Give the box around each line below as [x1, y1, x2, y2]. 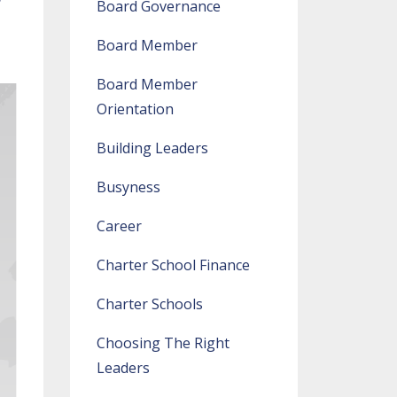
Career [96, 216, 142, 236]
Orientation [96, 99, 174, 119]
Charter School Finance [96, 255, 250, 275]
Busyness [96, 177, 160, 197]
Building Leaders [96, 138, 208, 158]
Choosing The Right [96, 333, 230, 353]
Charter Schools [96, 294, 203, 314]
